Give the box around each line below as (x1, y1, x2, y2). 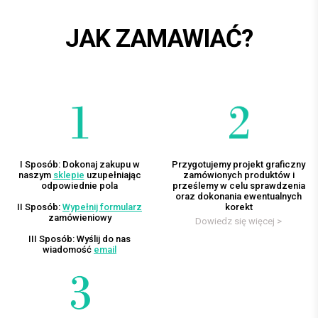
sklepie (53, 170, 84, 181)
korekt (224, 202, 253, 213)
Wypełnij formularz (62, 202, 142, 213)
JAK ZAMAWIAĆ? (65, 23, 253, 53)
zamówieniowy (48, 212, 111, 224)
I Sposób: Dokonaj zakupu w (19, 159, 140, 170)
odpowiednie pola (41, 180, 118, 192)
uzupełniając (84, 170, 141, 181)
